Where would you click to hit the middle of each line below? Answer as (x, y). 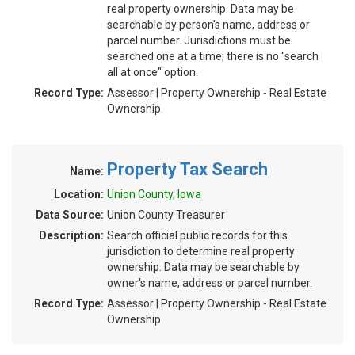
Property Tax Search (187, 169)
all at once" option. (153, 72)
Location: (79, 194)
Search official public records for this (197, 235)
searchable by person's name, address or (208, 25)
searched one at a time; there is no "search (213, 56)
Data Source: (70, 215)
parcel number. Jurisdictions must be (199, 40)
